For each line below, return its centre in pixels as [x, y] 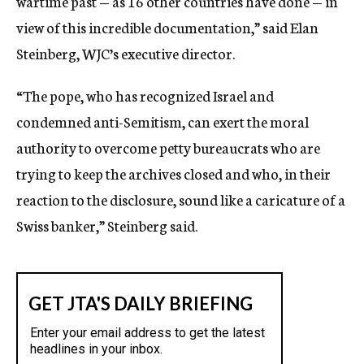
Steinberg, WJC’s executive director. [126, 53]
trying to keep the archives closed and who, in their [173, 173]
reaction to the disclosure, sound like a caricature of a [181, 199]
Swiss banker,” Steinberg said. [107, 225]
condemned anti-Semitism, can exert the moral [162, 121]
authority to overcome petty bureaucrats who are [168, 147]
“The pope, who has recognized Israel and [145, 95]
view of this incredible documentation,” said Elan [167, 27]
